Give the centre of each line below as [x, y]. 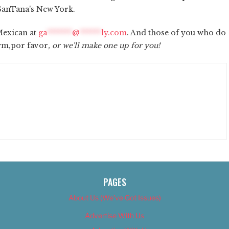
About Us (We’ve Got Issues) [114, 197]
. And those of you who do [176, 32]
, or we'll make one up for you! [104, 45]
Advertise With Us [114, 215]
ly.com [114, 32]
